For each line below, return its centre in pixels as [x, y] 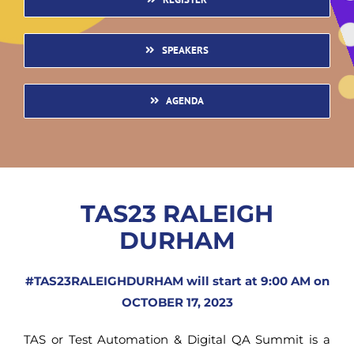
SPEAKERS [185, 50]
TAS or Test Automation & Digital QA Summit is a [177, 339]
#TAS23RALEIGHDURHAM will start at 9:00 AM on [177, 281]
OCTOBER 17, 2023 [177, 302]
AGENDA [185, 100]
